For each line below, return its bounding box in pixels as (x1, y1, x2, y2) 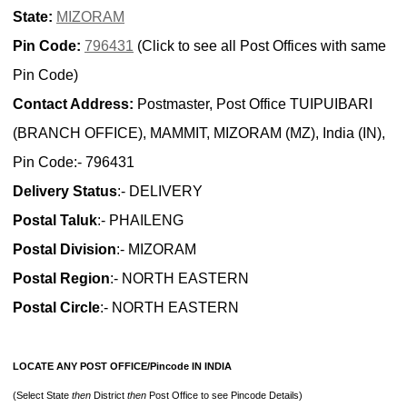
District (91, 390, 127, 402)
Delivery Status (13, 184, 117, 200)
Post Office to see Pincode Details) (146, 390, 303, 402)
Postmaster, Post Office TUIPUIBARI (134, 96, 372, 113)
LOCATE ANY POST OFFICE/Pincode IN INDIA (13, 361, 232, 372)
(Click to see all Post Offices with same (134, 38, 386, 55)
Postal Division (13, 242, 116, 258)
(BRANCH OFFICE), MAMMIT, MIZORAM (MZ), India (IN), (13, 125, 385, 142)
